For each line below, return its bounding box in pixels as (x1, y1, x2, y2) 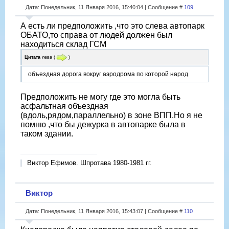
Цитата (25, 54, 40, 60)
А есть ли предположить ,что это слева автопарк (20, 21, 204, 30)
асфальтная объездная (20, 102, 108, 111)
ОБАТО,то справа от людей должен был (20, 30, 172, 39)
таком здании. (20, 129, 73, 139)
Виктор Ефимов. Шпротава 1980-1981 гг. (27, 159, 152, 167)
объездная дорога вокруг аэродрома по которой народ (28, 71, 188, 78)
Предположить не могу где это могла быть (20, 93, 180, 102)
